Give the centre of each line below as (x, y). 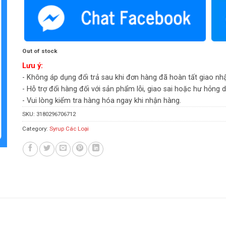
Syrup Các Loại (69, 129)
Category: (36, 129)
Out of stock (40, 51)
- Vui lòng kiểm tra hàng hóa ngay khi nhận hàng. (101, 101)
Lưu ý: (32, 66)
